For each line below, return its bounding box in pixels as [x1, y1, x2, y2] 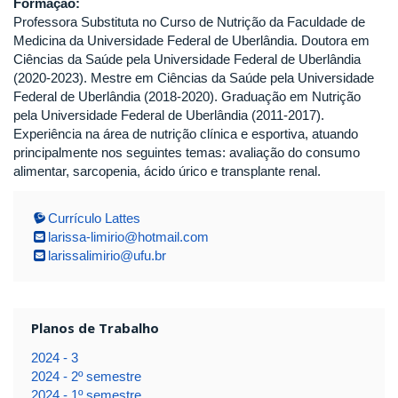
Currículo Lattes [47, 210, 140, 226]
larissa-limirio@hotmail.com [47, 228, 209, 244]
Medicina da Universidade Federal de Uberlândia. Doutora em [13, 33, 370, 49]
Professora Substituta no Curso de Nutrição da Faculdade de [13, 14, 365, 30]
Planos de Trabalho [30, 318, 159, 337]
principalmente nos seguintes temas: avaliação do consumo [13, 145, 360, 161]
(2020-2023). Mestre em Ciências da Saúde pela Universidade [13, 70, 374, 86]
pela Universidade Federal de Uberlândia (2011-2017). [13, 107, 324, 123]
